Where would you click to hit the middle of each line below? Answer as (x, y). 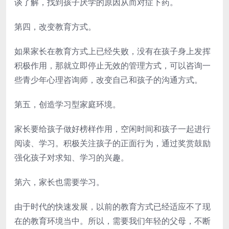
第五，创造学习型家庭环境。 (67, 104)
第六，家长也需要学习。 (59, 182)
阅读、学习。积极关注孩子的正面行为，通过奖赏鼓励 (112, 143)
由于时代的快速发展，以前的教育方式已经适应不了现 (112, 207)
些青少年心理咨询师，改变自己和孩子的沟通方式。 (108, 80)
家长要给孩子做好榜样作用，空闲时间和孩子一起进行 (112, 129)
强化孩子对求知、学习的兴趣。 (72, 157)
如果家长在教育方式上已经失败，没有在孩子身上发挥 (112, 51)
